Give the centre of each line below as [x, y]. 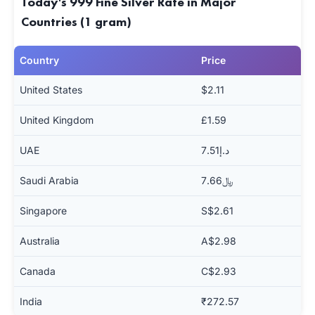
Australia [40, 241]
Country [39, 60]
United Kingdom [57, 120]
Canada [38, 271]
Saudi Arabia [49, 180]
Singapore [43, 211]
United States [51, 90]
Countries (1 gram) [76, 21]
